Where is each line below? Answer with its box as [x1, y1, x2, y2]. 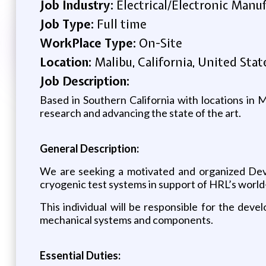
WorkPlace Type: [39, 34, 139, 51]
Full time [96, 15, 147, 32]
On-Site [138, 34, 182, 51]
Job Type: [39, 15, 97, 32]
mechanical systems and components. [39, 213, 213, 226]
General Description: [39, 141, 139, 155]
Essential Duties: [39, 248, 121, 262]
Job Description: [39, 72, 129, 89]
